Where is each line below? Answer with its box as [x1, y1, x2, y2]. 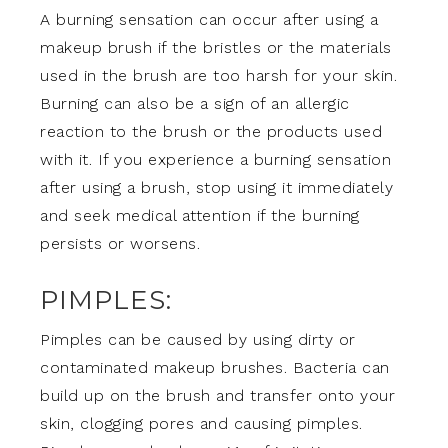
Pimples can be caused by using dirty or [40, 330, 356, 349]
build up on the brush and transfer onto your [40, 386, 395, 405]
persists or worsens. [40, 234, 200, 253]
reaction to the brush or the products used [40, 122, 382, 141]
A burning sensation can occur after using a [40, 10, 379, 29]
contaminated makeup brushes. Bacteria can [40, 358, 390, 377]
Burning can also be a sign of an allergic [40, 94, 350, 113]
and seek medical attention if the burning [40, 206, 360, 225]
